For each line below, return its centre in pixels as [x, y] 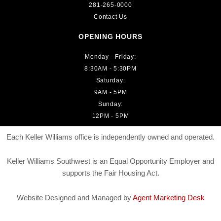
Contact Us [110, 17]
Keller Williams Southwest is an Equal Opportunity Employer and [110, 162]
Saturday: [110, 80]
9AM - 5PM [110, 92]
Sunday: [110, 104]
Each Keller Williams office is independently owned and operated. [110, 137]
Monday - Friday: [110, 56]
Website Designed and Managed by [74, 198]
